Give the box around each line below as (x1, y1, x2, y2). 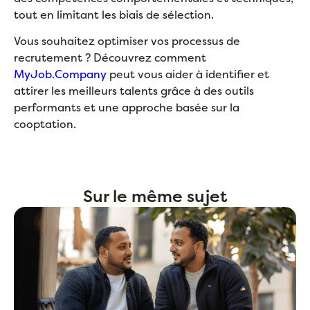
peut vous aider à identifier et (107, 66, 269, 82)
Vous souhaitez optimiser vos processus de (14, 33, 240, 48)
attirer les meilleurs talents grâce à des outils (14, 82, 254, 98)
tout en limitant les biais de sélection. (14, 6, 214, 22)
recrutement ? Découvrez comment (14, 49, 206, 65)
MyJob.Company (14, 66, 107, 82)
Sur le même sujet (83, 185, 227, 208)
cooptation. (14, 116, 76, 131)
